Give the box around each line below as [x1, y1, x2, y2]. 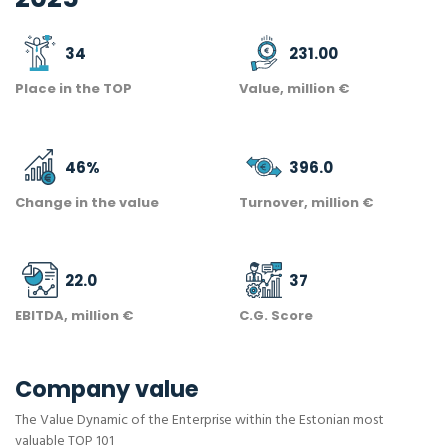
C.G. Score [239, 306, 313, 326]
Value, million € [239, 79, 349, 99]
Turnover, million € [239, 192, 373, 212]
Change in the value [15, 192, 159, 212]
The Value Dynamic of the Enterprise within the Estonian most [15, 409, 384, 433]
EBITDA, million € [15, 306, 133, 326]
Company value [15, 372, 199, 405]
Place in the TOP [15, 79, 132, 99]
